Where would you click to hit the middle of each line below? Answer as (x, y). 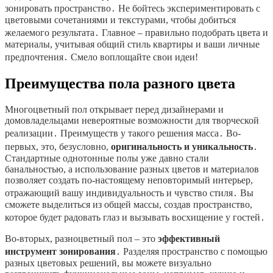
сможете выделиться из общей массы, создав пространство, (129, 205)
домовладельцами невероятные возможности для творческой (132, 121)
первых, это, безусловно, (58, 147)
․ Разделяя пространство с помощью (192, 252)
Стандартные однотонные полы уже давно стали (107, 158)
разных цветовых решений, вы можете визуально (108, 263)
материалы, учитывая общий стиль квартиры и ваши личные (132, 44)
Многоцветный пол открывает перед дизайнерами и (114, 110)
